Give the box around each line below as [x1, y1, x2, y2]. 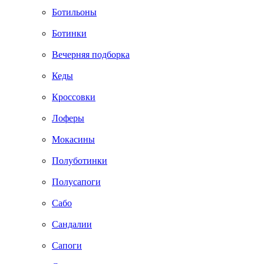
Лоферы [52, 113, 84, 124]
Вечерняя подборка [52, 49, 130, 60]
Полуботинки [52, 156, 107, 166]
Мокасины [52, 134, 95, 145]
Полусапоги [52, 177, 101, 187]
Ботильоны [52, 7, 97, 18]
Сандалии [52, 219, 92, 230]
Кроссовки [52, 92, 95, 103]
